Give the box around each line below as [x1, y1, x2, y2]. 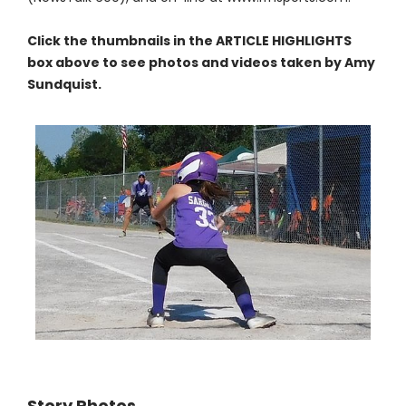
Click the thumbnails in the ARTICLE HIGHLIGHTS [26, 32, 352, 51]
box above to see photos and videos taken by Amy [26, 53, 375, 72]
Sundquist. [26, 75, 101, 94]
